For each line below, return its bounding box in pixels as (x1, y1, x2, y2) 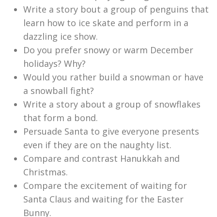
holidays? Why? (23, 58, 86, 70)
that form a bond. (23, 112, 98, 124)
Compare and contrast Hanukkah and (23, 153, 180, 165)
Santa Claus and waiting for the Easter (23, 193, 184, 205)
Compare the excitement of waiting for (23, 180, 187, 192)
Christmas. (23, 166, 68, 178)
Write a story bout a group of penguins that (23, 3, 209, 15)
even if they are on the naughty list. (23, 139, 171, 151)
